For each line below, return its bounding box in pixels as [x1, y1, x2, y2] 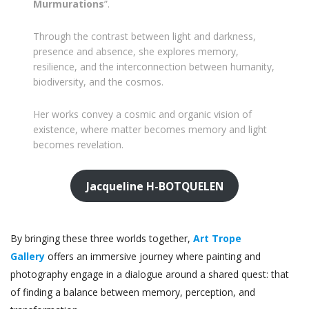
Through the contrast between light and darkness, [33, 30, 257, 43]
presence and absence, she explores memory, [33, 45, 239, 59]
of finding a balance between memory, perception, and [10, 286, 255, 299]
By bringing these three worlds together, [10, 232, 193, 246]
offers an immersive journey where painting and [45, 250, 261, 263]
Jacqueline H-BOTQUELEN [86, 178, 223, 194]
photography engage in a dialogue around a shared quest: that [10, 268, 289, 281]
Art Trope [193, 232, 241, 246]
